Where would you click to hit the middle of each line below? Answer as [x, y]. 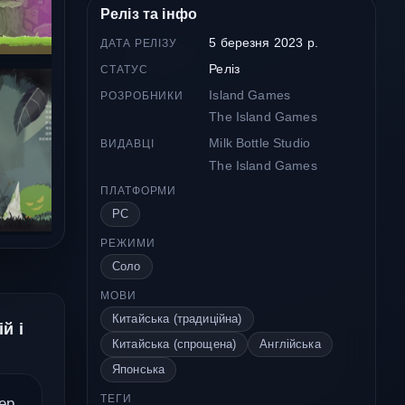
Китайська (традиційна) [177, 319]
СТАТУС [124, 69]
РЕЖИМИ [128, 244]
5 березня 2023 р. [264, 42]
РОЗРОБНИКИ [142, 95]
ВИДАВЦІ [127, 144]
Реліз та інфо [149, 14]
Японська [139, 370]
